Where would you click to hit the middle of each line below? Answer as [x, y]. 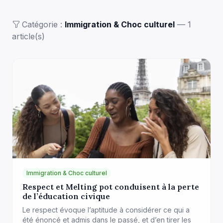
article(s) [28, 36]
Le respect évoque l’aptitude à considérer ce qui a [106, 210]
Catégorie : [43, 24]
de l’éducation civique [66, 196]
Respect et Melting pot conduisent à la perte [111, 187]
